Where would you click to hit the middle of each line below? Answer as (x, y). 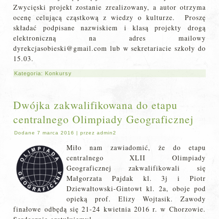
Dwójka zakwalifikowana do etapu (96, 105)
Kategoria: (30, 74)
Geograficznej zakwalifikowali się (136, 168)
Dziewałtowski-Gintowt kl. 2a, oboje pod (136, 189)
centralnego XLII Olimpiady (136, 158)
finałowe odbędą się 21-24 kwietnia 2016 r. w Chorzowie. (109, 209)
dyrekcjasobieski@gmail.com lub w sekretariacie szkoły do (109, 48)
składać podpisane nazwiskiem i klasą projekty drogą (109, 28)
